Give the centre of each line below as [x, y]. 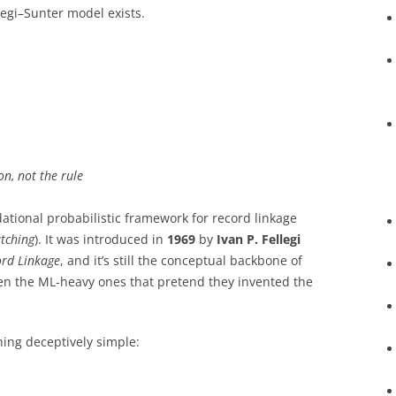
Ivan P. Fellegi [259, 239]
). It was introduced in [101, 239]
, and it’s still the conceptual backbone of [181, 260]
